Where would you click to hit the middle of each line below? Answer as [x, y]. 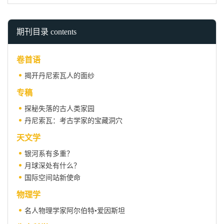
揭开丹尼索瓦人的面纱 [59, 76]
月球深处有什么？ [52, 166]
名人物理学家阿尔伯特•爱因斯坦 [75, 211]
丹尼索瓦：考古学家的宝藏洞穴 [73, 121]
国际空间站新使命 [52, 178]
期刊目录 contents [46, 32]
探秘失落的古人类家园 [59, 109]
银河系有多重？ [49, 154]
